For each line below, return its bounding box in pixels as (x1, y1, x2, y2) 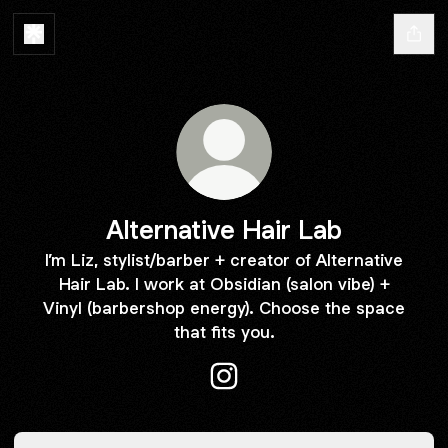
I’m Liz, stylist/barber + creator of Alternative (45, 249, 403, 271)
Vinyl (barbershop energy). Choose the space (43, 297, 405, 319)
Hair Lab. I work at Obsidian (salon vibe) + (58, 273, 390, 295)
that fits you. (173, 321, 275, 343)
